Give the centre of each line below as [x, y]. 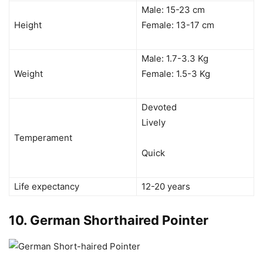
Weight [28, 73]
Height [28, 25]
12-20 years [166, 186]
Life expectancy [47, 186]
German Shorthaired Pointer [121, 220]
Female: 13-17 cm [178, 25]
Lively [154, 122]
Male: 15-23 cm [173, 9]
